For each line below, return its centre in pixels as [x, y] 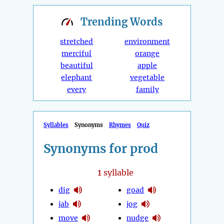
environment [147, 42]
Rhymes [120, 125]
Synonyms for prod [101, 149]
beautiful [76, 66]
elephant [77, 78]
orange [147, 54]
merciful [77, 54]
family [147, 90]
